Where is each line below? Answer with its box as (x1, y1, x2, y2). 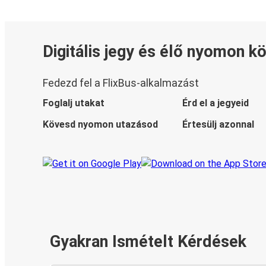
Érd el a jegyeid (182, 97, 249, 109)
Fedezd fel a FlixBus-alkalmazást (43, 77, 199, 90)
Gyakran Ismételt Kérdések (50, 232, 246, 252)
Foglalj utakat (43, 97, 104, 109)
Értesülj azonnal (182, 119, 254, 131)
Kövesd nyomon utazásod (43, 119, 158, 131)
